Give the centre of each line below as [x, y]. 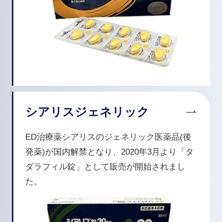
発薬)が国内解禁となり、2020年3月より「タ [109, 152]
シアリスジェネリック [87, 111]
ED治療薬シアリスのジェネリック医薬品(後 [108, 137]
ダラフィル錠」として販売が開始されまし [105, 166]
